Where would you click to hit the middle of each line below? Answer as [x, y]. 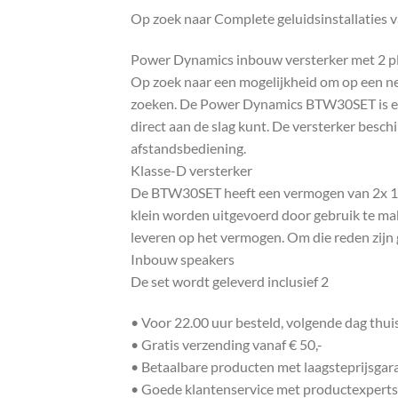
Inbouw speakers [183, 259]
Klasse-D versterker [191, 171]
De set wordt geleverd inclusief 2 [230, 282]
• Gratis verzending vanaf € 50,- [227, 344]
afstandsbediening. [188, 148]
